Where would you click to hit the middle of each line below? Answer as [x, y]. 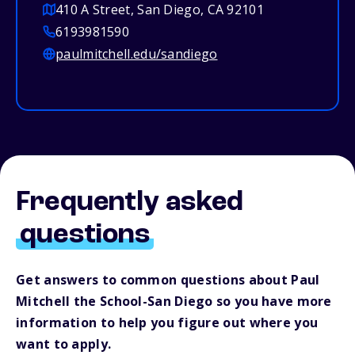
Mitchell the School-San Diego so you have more [174, 302]
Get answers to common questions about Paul [168, 280]
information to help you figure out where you [167, 323]
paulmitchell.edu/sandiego [137, 54]
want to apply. [64, 344]
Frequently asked [130, 203]
